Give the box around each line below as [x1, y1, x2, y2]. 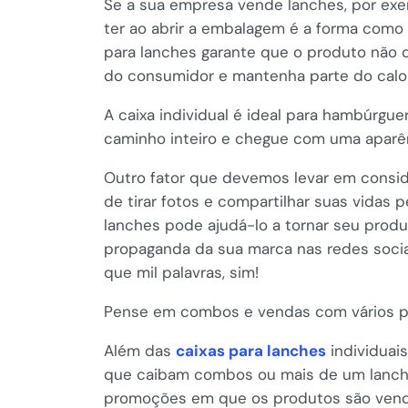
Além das [104, 340, 176, 361]
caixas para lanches [176, 340, 326, 361]
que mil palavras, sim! [104, 261, 259, 282]
